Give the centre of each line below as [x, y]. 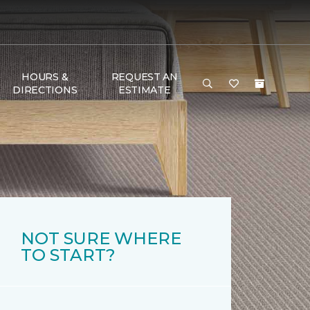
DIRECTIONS [45, 90]
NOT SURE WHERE [101, 238]
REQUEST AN [144, 77]
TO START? [68, 255]
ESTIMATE [144, 90]
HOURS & [45, 77]
